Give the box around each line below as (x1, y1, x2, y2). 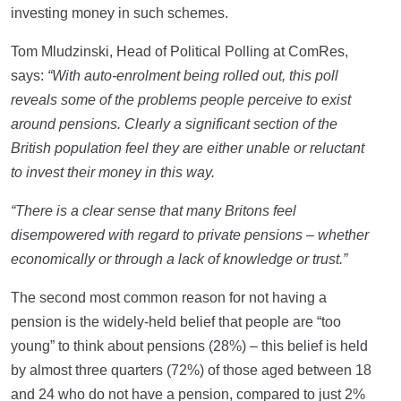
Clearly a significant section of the (121, 116, 337, 132)
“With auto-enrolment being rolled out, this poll (47, 68, 338, 83)
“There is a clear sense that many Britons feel (11, 203, 296, 218)
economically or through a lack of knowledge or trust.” (11, 252, 347, 267)
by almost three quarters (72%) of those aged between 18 (11, 363, 371, 378)
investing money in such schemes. (11, 5, 232, 21)
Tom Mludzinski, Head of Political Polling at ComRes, (11, 44, 348, 59)
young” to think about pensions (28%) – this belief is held (11, 338, 368, 354)
